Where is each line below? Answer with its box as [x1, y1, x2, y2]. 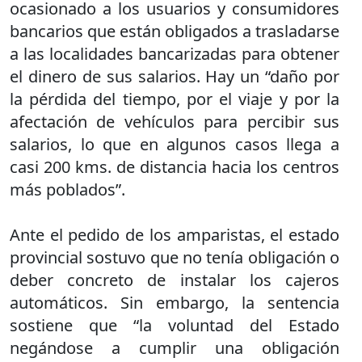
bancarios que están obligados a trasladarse [10, 20, 339, 42]
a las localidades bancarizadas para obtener [10, 43, 339, 65]
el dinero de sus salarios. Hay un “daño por [10, 65, 339, 87]
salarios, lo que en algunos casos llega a [10, 133, 339, 155]
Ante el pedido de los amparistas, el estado [10, 224, 339, 246]
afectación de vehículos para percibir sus [10, 111, 339, 133]
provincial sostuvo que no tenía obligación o [10, 246, 339, 268]
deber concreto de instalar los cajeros [10, 269, 339, 291]
